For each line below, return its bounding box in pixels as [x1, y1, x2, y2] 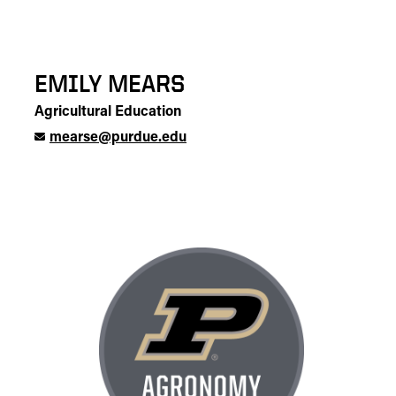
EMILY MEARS [34, 70, 185, 96]
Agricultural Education [34, 105, 181, 119]
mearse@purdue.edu [49, 131, 187, 145]
